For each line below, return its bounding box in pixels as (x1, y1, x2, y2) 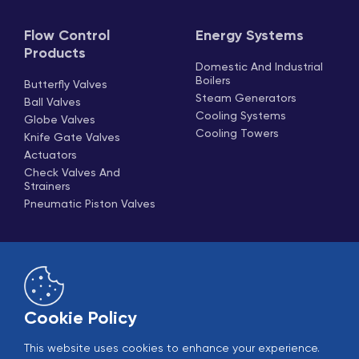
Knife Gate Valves (24, 132, 120, 144)
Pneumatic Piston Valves (24, 199, 155, 211)
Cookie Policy (24, 310, 137, 328)
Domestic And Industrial (196, 62, 323, 74)
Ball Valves (24, 97, 81, 109)
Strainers (24, 181, 71, 193)
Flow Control (24, 29, 110, 44)
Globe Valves (24, 115, 95, 127)
